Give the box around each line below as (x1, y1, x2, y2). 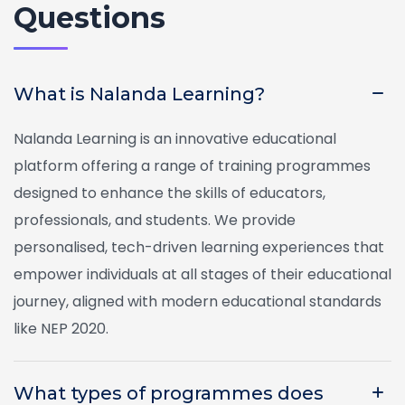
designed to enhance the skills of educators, (14, 183, 325, 204)
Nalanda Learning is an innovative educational (14, 128, 336, 150)
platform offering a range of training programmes (14, 155, 371, 177)
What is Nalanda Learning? (14, 83, 265, 106)
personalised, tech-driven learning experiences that (14, 237, 384, 259)
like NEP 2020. (14, 318, 108, 340)
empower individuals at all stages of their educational (14, 264, 391, 286)
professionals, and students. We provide (14, 210, 296, 231)
